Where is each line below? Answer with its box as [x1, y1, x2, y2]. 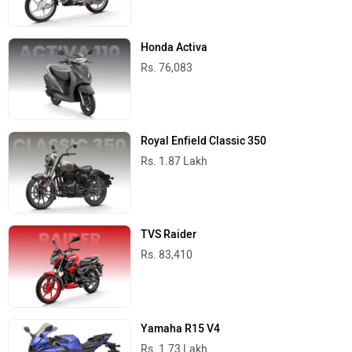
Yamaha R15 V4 [141, 321, 221, 335]
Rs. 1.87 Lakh [141, 155, 208, 169]
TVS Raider [141, 228, 197, 242]
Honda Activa [141, 41, 208, 54]
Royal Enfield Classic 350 [141, 134, 267, 148]
